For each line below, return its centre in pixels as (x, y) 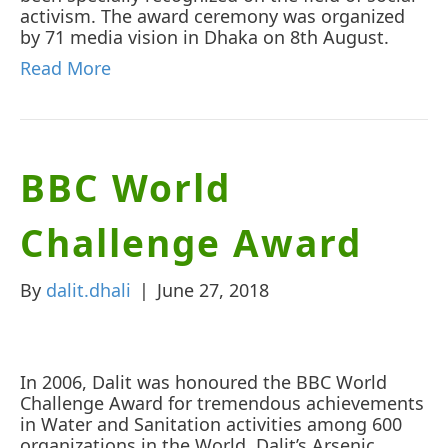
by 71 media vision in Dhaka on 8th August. (204, 36)
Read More (65, 67)
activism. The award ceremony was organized (212, 15)
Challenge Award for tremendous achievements (222, 402)
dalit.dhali (88, 289)
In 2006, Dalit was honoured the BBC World (203, 381)
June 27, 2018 (213, 289)
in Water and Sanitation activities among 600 (211, 423)
